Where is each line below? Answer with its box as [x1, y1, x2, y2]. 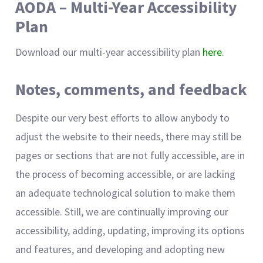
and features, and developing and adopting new [15, 242, 225, 256]
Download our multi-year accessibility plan [15, 45, 203, 59]
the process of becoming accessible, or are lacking [15, 167, 235, 181]
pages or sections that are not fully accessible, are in [15, 149, 245, 162]
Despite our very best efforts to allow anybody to [15, 111, 230, 124]
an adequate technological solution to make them [15, 186, 235, 200]
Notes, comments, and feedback [15, 79, 247, 100]
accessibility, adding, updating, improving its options [15, 224, 245, 237]
